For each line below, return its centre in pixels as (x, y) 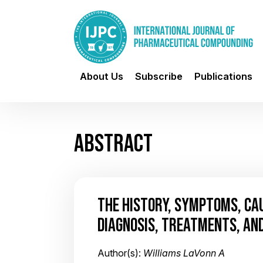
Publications (223, 76)
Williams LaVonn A (184, 253)
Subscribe (159, 76)
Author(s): (120, 253)
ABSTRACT (113, 143)
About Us (102, 76)
